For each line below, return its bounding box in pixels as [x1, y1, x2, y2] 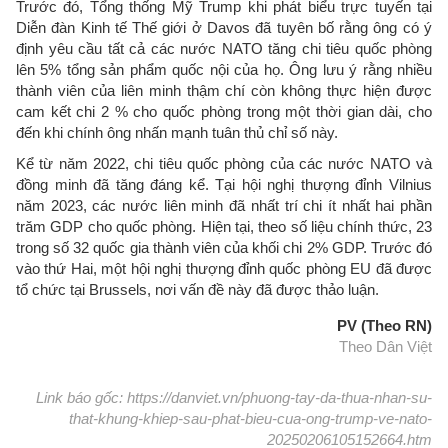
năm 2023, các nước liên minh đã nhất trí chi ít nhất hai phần [16, 196, 432, 214]
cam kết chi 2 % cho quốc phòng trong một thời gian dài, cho [16, 102, 432, 120]
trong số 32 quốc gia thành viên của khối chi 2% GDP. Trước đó [16, 238, 432, 256]
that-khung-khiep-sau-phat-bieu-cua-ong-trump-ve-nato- [69, 409, 432, 427]
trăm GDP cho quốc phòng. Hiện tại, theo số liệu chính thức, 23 [16, 217, 432, 235]
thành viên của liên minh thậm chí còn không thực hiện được [16, 81, 432, 99]
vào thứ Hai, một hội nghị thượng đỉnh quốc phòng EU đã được [16, 259, 432, 277]
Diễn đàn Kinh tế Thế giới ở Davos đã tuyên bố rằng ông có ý [16, 18, 432, 36]
